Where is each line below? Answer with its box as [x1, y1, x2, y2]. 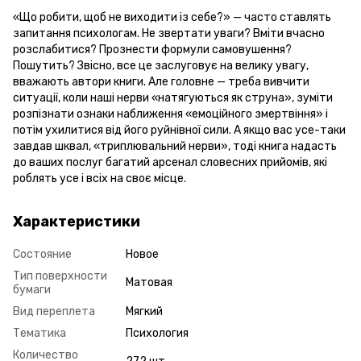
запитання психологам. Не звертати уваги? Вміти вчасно [13, 26, 325, 40]
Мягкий [126, 304, 163, 318]
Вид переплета [13, 304, 95, 318]
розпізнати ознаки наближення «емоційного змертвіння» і [13, 106, 328, 121]
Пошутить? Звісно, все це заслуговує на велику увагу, [13, 58, 309, 73]
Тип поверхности [13, 268, 107, 283]
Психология [126, 326, 189, 340]
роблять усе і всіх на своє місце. [13, 171, 186, 185]
